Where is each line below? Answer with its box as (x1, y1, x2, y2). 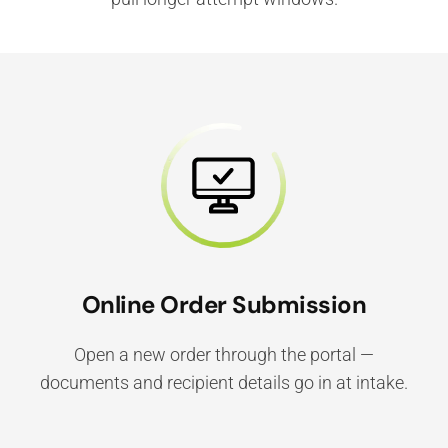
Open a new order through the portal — (73, 344, 374, 365)
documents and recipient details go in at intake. (39, 372, 408, 393)
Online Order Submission (81, 289, 367, 320)
